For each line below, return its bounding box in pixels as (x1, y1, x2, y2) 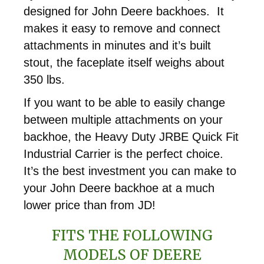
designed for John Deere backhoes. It (24, 4, 224, 18)
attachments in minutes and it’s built (24, 38, 211, 52)
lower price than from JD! (24, 198, 156, 212)
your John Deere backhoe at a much (24, 181, 214, 194)
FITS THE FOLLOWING (51, 226, 213, 245)
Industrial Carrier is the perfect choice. (24, 147, 227, 160)
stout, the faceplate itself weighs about (24, 55, 225, 69)
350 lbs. (24, 72, 65, 86)
